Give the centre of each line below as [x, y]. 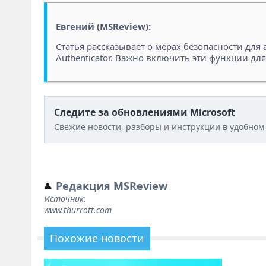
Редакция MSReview [111, 186]
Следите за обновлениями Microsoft [144, 112]
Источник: [65, 199]
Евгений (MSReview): [103, 26]
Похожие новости [97, 238]
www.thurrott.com [77, 210]
